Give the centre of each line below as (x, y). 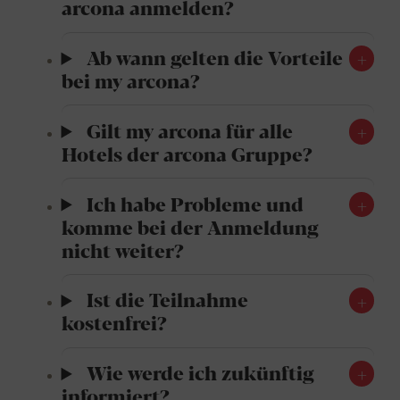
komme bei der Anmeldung (190, 226)
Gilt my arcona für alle (189, 129)
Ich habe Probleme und (195, 203)
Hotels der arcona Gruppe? (187, 153)
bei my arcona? (130, 79)
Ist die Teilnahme (167, 299)
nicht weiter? (122, 249)
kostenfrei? (114, 322)
